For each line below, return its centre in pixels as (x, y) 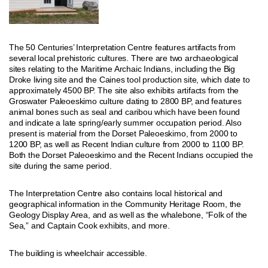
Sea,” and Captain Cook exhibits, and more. (89, 226)
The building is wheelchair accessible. (78, 253)
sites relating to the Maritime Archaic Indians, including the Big (122, 69)
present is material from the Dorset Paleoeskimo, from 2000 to (123, 133)
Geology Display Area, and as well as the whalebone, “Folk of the (128, 215)
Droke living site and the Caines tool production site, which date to (130, 80)
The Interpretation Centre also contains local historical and (116, 193)
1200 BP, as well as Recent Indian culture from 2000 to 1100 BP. (127, 144)
